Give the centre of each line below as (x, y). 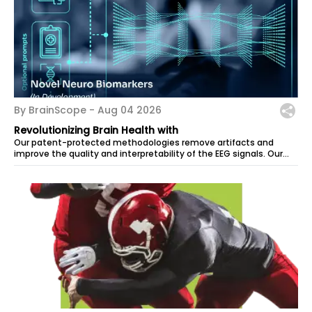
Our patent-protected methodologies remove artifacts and (144, 142)
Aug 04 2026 (130, 110)
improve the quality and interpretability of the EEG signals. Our (148, 154)
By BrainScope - (56, 110)
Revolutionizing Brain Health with (96, 130)
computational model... (65, 165)
